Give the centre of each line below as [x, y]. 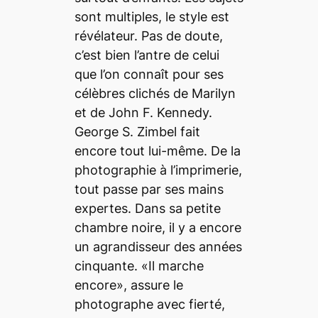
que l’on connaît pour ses [149, 75]
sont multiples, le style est [152, 17]
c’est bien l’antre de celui [147, 55]
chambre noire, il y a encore [158, 228]
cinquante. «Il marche [139, 266]
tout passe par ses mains [149, 190]
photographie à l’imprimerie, [158, 170]
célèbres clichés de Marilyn [155, 94]
